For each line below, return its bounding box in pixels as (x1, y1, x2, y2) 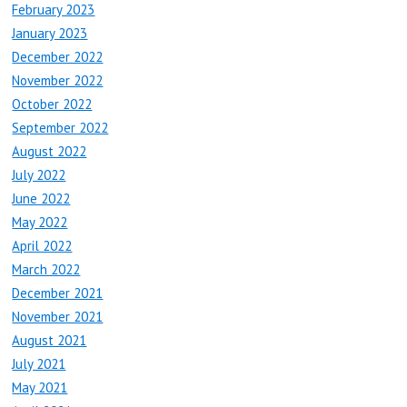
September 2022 (12, 118, 109, 136)
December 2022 (12, 47, 104, 65)
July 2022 (12, 165, 66, 184)
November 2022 (12, 71, 104, 89)
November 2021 (12, 307, 104, 325)
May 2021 (12, 378, 68, 396)
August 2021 (12, 331, 87, 349)
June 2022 (12, 189, 71, 207)
